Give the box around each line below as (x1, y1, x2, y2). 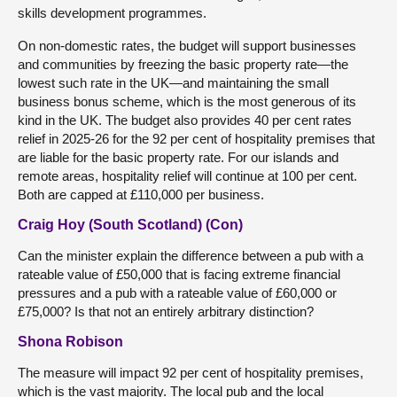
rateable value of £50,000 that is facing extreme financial (18, 266, 340, 282)
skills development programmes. (18, 4, 206, 20)
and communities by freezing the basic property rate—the (18, 56, 348, 72)
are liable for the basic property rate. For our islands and (18, 149, 339, 165)
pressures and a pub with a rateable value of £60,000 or (18, 284, 337, 300)
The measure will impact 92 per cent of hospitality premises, (18, 364, 363, 380)
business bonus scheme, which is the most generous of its (18, 93, 356, 109)
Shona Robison (18, 333, 123, 349)
